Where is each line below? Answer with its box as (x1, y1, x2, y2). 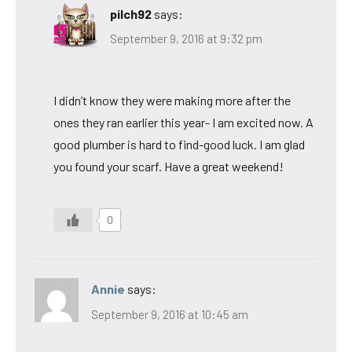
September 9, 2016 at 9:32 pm (110, 31, 262, 46)
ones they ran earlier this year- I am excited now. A (53, 115, 313, 130)
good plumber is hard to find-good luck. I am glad (53, 137, 305, 152)
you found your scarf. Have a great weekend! (53, 159, 284, 174)
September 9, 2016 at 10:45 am (91, 306, 248, 321)
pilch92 (110, 5, 152, 21)
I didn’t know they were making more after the (53, 93, 291, 108)
